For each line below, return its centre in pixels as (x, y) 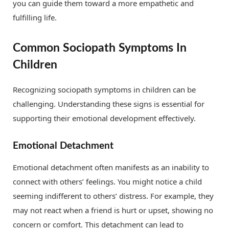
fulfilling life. (35, 17)
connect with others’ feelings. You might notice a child (107, 182)
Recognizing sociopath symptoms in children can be (104, 89)
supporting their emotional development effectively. (104, 118)
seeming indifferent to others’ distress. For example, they (113, 196)
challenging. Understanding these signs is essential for (109, 104)
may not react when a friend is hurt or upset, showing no (113, 210)
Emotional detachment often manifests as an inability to (111, 167)
